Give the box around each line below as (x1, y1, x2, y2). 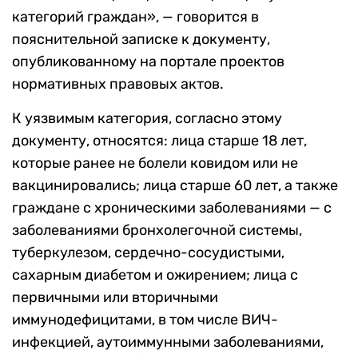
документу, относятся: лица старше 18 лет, (12, 132, 307, 150)
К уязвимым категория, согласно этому (12, 109, 282, 128)
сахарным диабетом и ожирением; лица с (12, 266, 298, 284)
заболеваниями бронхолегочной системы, (12, 221, 302, 240)
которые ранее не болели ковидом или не (12, 154, 298, 173)
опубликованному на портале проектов (12, 53, 284, 71)
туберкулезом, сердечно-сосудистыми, (12, 244, 284, 262)
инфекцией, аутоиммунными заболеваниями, (12, 333, 324, 352)
